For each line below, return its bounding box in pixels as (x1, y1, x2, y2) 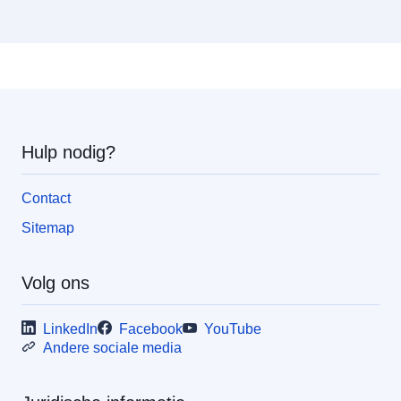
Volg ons (21, 272, 90, 293)
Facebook (119, 320, 183, 337)
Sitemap (21, 219, 74, 235)
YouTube (204, 320, 261, 337)
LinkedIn (43, 320, 98, 337)
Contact (21, 190, 71, 206)
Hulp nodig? (21, 141, 115, 162)
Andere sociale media (43, 339, 182, 355)
